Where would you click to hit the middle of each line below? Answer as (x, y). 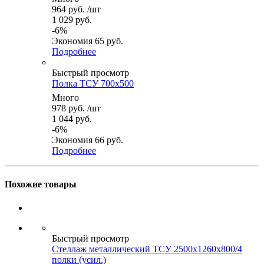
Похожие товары (41, 184)
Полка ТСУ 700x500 (93, 84)
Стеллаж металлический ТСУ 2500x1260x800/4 (147, 249)
